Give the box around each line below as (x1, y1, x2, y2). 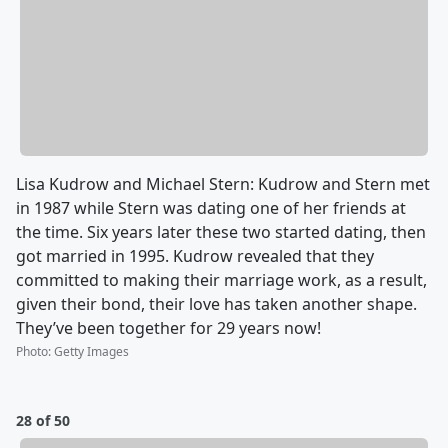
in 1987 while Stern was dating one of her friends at (16, 196, 406, 219)
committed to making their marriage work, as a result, (16, 268, 427, 291)
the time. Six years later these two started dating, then (16, 220, 426, 243)
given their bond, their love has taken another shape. (16, 292, 417, 315)
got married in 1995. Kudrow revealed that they (16, 244, 374, 267)
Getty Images (54, 342, 129, 360)
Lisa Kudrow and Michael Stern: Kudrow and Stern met (16, 172, 430, 195)
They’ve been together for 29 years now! (16, 316, 321, 339)
